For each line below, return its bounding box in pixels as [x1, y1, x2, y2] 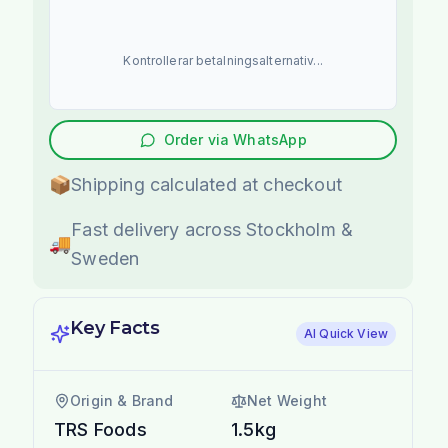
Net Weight [247, 391, 327, 409]
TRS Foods [54, 418, 147, 440]
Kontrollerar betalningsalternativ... [123, 52, 323, 68]
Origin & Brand [70, 391, 174, 409]
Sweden [71, 247, 140, 269]
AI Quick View [303, 325, 389, 341]
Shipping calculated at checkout [71, 173, 342, 195]
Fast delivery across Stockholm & [71, 218, 354, 240]
